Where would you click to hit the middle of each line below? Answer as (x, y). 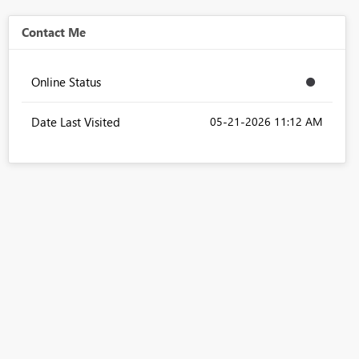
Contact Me (53, 32)
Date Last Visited (75, 122)
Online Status (66, 82)
